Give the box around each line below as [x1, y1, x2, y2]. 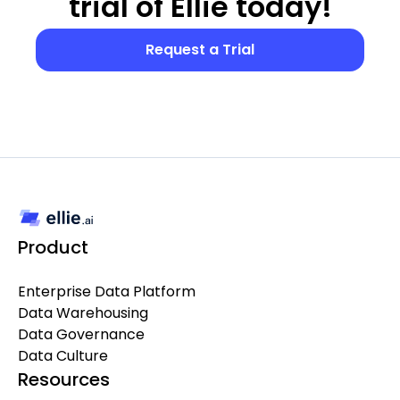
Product [18, 234, 88, 260]
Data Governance [18, 323, 145, 345]
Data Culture [18, 345, 108, 366]
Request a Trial [146, 38, 254, 60]
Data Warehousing [18, 302, 148, 323]
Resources [18, 366, 110, 392]
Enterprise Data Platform [18, 280, 196, 302]
